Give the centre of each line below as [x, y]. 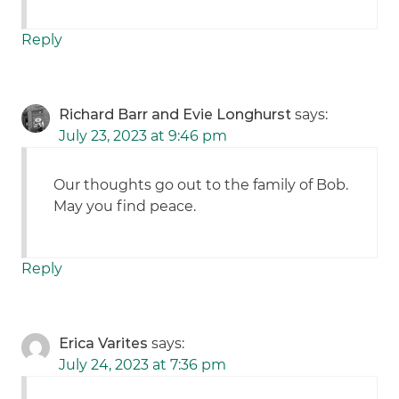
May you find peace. [125, 207]
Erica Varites [104, 344]
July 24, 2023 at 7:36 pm [143, 365]
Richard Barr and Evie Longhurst [175, 115]
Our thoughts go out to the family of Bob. [201, 185]
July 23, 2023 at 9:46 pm [143, 136]
